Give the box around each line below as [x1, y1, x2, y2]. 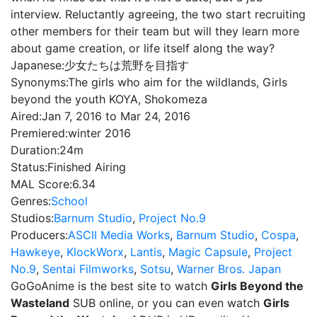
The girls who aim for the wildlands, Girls [68, 75, 287, 89]
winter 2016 [68, 126, 131, 140]
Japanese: [11, 58, 64, 72]
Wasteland [11, 296, 69, 310]
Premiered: [11, 126, 68, 140]
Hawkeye [11, 245, 60, 259]
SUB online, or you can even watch [69, 296, 263, 310]
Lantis [130, 245, 162, 259]
